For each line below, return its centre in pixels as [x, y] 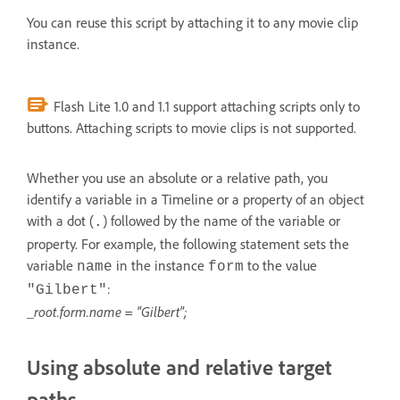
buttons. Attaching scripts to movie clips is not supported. [192, 127]
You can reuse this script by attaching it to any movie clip [192, 22]
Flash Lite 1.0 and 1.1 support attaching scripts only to [205, 106]
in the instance [160, 265]
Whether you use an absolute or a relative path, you [177, 177]
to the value [280, 265]
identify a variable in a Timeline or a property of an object [196, 199]
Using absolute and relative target [179, 367]
